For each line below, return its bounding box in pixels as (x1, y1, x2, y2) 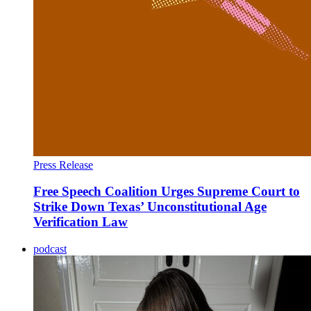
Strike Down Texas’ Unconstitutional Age (33, 199, 267, 215)
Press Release (33, 158, 93, 171)
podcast (33, 242, 67, 255)
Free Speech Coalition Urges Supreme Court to (33, 184, 300, 199)
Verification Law (33, 215, 128, 230)
